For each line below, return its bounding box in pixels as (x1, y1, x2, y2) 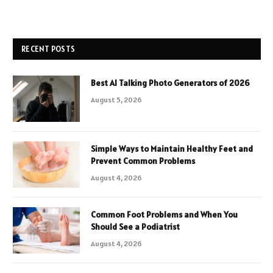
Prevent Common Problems (91, 155, 195, 167)
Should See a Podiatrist (91, 221, 180, 233)
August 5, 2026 (91, 95, 142, 105)
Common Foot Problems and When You (91, 209, 238, 221)
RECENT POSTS (21, 44, 76, 55)
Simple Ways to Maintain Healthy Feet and (91, 143, 253, 155)
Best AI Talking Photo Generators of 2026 (91, 77, 250, 89)
